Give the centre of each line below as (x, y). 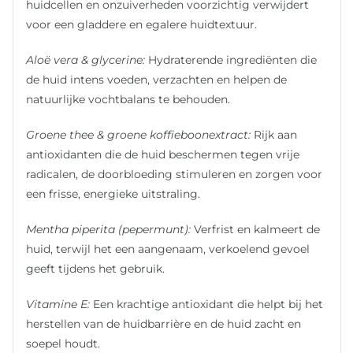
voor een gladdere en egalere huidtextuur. (142, 24)
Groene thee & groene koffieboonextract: (140, 134)
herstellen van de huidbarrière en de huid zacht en (164, 323)
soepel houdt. (63, 343)
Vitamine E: (60, 304)
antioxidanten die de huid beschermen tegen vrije (163, 154)
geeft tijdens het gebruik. (96, 268)
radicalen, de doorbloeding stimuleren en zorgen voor (175, 174)
